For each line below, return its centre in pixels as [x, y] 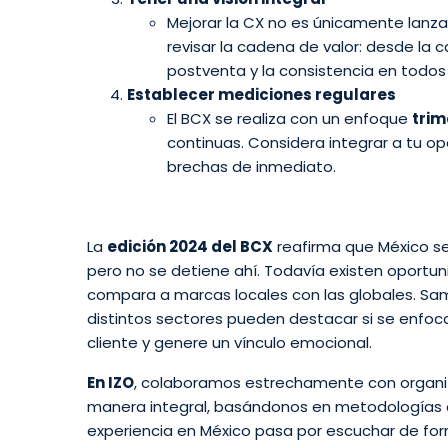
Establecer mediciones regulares [261, 95]
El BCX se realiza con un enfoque [289, 119]
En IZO [110, 383]
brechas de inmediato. [251, 167]
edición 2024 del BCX [190, 246]
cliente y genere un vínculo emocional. [229, 342]
